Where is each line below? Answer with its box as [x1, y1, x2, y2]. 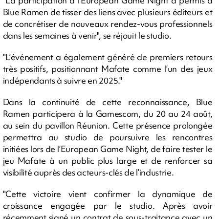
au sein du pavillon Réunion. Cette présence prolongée [2, 119, 213, 131]
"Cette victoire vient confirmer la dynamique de [2, 188, 213, 199]
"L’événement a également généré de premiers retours [2, 51, 213, 63]
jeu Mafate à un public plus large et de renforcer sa [2, 154, 213, 166]
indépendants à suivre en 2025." [2, 74, 122, 86]
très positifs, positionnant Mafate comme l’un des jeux [2, 63, 213, 74]
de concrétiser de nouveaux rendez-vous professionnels [2, 18, 213, 29]
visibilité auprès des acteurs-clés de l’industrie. [2, 166, 174, 178]
